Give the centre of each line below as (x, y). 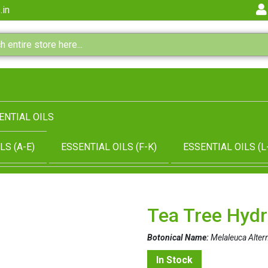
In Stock (175, 260)
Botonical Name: (178, 237)
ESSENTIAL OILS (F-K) (109, 147)
